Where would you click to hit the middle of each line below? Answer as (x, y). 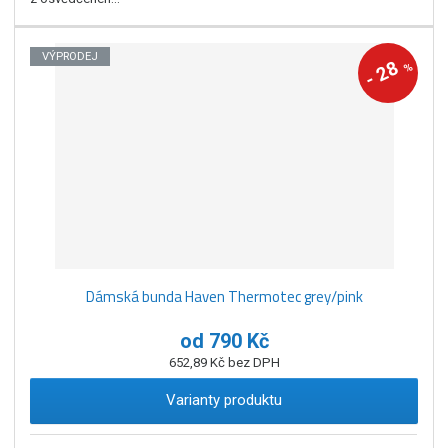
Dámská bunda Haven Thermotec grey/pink (224, 296)
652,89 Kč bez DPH (224, 362)
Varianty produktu (224, 399)
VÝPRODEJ (70, 56)
